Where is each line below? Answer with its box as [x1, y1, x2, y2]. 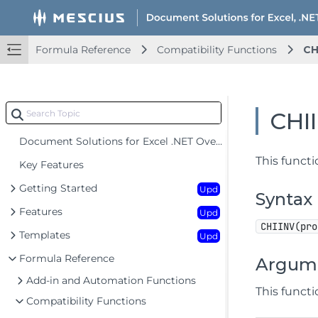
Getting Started [19, 182, 97, 194]
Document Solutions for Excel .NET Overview [19, 135, 216, 148]
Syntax [256, 189, 313, 209]
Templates [19, 229, 70, 241]
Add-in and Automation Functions [26, 274, 196, 287]
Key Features [19, 158, 84, 171]
